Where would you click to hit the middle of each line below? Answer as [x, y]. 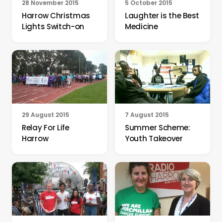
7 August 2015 [147, 114]
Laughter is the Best [162, 15]
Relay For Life [46, 127]
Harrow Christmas [56, 15]
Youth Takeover [154, 138]
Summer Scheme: [158, 127]
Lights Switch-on [53, 26]
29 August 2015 [46, 114]
